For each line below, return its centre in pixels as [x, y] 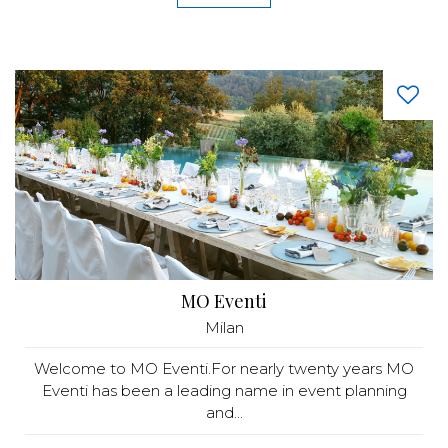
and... [224, 412]
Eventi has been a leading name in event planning [224, 390]
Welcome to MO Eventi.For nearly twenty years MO [224, 368]
